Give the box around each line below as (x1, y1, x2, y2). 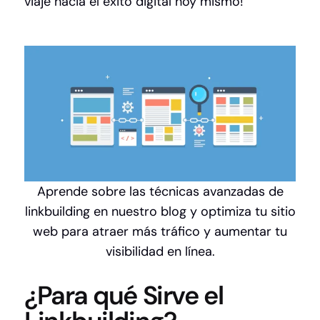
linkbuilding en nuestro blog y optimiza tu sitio (24, 203, 296, 221)
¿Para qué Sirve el (24, 279, 224, 313)
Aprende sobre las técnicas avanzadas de (36, 183, 284, 201)
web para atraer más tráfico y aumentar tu (33, 223, 287, 241)
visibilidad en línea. (105, 243, 215, 261)
